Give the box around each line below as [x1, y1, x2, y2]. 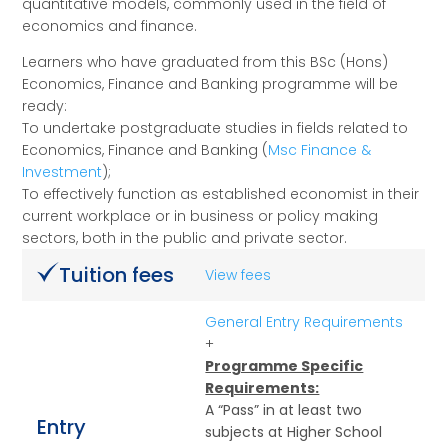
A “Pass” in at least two [205, 400, 363, 421]
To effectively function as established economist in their [22, 184, 420, 205]
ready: [22, 96, 68, 117]
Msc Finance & [268, 140, 372, 161]
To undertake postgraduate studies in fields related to [22, 118, 409, 139]
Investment [22, 162, 103, 183]
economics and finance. [22, 16, 198, 37]
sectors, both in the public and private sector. [22, 228, 348, 249]
